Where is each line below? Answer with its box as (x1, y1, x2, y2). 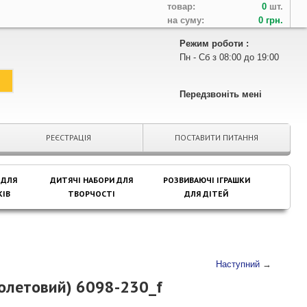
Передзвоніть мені (180, 89, 262, 99)
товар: (167, 1, 195, 12)
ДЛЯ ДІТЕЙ (184, 188, 229, 199)
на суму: (167, 15, 204, 25)
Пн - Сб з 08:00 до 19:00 (180, 52, 279, 62)
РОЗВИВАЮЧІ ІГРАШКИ (162, 175, 250, 185)
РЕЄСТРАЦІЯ (46, 132, 92, 143)
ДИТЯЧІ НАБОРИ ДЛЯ (49, 175, 133, 185)
